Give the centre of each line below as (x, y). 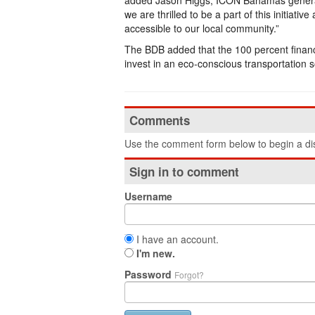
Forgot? (189, 275)
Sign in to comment (184, 172)
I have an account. (176, 239)
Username (148, 196)
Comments (160, 120)
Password (149, 274)
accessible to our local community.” (202, 28)
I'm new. (156, 253)
